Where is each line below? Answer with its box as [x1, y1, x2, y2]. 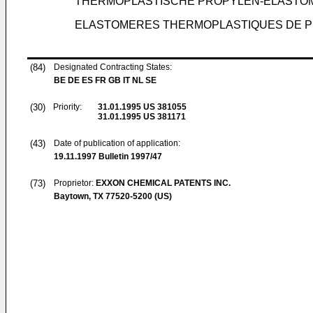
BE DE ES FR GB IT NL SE [54, 75, 156, 85]
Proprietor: [54, 178, 96, 188]
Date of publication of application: [54, 138, 180, 148]
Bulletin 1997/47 [96, 152, 162, 161]
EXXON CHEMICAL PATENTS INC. [96, 178, 231, 188]
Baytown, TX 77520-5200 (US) [54, 191, 172, 201]
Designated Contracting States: [54, 62, 172, 72]
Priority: [53, 102, 82, 112]
